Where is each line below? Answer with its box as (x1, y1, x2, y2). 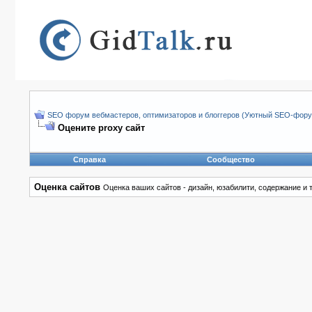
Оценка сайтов (34, 182, 100, 192)
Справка (73, 155, 106, 164)
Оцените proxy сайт (58, 123, 145, 133)
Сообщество (206, 155, 255, 164)
